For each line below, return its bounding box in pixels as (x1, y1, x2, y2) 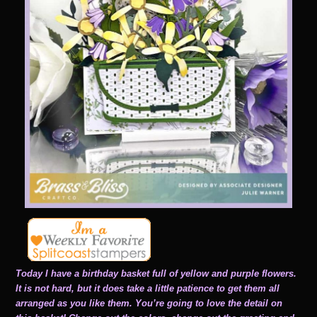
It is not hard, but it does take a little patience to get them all (16, 282, 280, 294)
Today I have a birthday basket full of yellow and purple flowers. (16, 267, 297, 279)
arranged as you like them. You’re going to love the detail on (16, 297, 283, 309)
